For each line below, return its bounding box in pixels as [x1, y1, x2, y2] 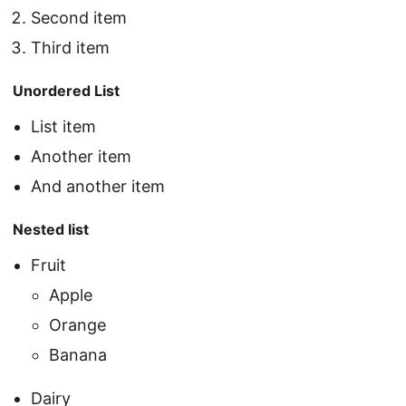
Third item [31, 38, 110, 58]
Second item [31, 8, 127, 28]
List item [31, 117, 96, 137]
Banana [49, 345, 107, 365]
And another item [31, 177, 165, 197]
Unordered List [13, 82, 120, 101]
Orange [49, 315, 106, 335]
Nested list [13, 220, 89, 239]
